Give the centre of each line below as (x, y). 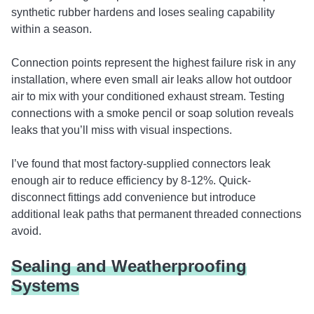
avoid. (26, 231)
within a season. (52, 29)
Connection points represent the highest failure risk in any (153, 63)
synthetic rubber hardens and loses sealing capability (143, 12)
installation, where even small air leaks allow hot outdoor (151, 80)
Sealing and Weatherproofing (129, 266)
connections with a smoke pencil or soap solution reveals (152, 113)
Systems (45, 286)
